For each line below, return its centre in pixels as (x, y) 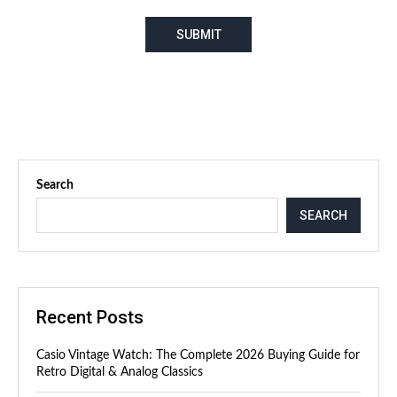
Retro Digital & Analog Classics (120, 372)
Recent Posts (90, 317)
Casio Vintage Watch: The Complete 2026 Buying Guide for (198, 355)
